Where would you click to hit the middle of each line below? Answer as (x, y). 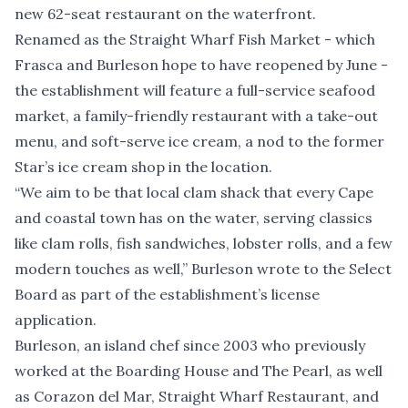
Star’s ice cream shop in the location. (143, 167)
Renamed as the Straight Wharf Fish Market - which (195, 40)
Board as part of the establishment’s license (167, 295)
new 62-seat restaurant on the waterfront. (165, 14)
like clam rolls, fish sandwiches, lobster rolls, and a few (204, 244)
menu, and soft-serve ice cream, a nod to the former (199, 142)
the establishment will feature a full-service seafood (195, 91)
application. (56, 320)
